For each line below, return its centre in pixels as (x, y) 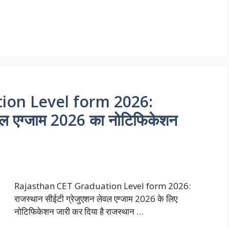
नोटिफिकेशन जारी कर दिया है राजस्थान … (79, 212)
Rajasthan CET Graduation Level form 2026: (102, 186)
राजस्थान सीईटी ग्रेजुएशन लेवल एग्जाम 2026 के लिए (96, 199)
